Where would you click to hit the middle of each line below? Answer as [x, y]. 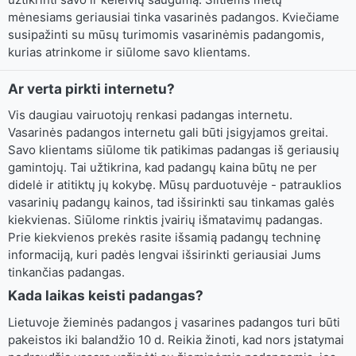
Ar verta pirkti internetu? [91, 88]
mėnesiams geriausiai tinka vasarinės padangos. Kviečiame [174, 17]
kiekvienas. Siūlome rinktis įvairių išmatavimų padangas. [165, 219]
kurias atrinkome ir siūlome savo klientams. [129, 52]
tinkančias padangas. [66, 272]
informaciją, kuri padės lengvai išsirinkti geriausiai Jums [164, 254]
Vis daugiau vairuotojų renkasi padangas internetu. [150, 114]
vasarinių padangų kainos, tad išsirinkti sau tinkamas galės [171, 202]
